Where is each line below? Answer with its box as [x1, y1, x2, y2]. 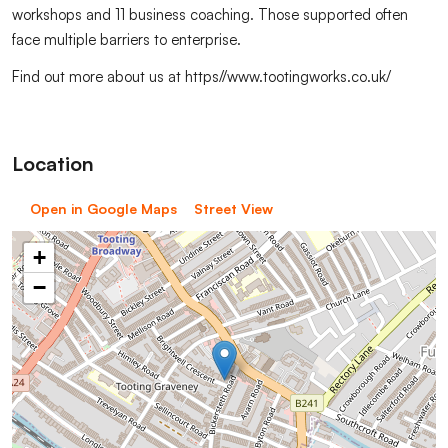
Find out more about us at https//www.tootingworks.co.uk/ [12, 67, 395, 86]
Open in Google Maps [29, 200, 177, 217]
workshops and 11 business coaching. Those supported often [12, 5, 408, 24]
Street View [194, 200, 273, 217]
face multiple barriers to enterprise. [12, 30, 241, 49]
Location [12, 151, 94, 176]
